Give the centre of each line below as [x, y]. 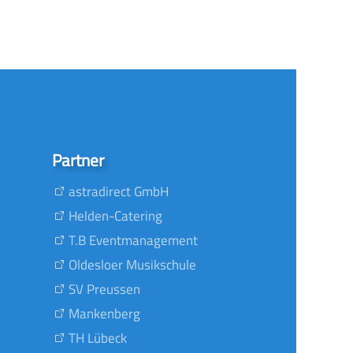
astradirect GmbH [119, 191]
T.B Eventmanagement [133, 240]
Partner [78, 160]
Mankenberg [104, 313]
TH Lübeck [98, 338]
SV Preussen [104, 289]
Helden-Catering [115, 216]
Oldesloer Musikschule [132, 264]
